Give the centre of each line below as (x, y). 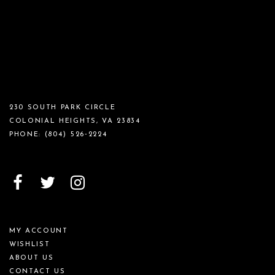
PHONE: (27, 135)
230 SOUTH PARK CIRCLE (63, 108)
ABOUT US (32, 258)
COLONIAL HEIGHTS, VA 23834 (75, 122)
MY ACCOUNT (39, 231)
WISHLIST (30, 244)
